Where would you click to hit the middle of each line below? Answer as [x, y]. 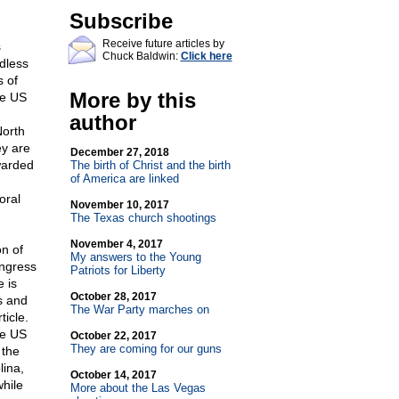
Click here [206, 56]
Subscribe [121, 21]
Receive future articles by [163, 44]
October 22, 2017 [113, 336]
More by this [132, 100]
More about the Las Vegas [138, 388]
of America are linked [124, 179]
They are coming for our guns [146, 349]
